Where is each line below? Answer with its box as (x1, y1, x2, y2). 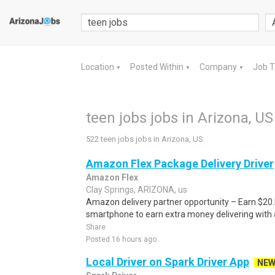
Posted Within (130, 62, 185, 72)
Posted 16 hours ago (86, 235, 157, 244)
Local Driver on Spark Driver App (86, 255, 249, 268)
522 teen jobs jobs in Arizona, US (86, 134, 203, 144)
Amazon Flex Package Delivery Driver (86, 157, 274, 170)
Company (199, 62, 239, 72)
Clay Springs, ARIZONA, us (86, 185, 187, 195)
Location (81, 62, 116, 72)
